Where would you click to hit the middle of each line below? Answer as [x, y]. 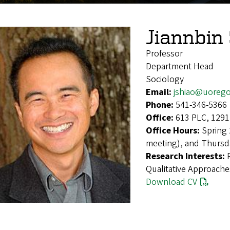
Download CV [171, 182]
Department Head [180, 66]
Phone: [161, 105]
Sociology [165, 79]
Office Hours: [174, 130]
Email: [160, 92]
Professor [164, 53]
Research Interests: [186, 156]
